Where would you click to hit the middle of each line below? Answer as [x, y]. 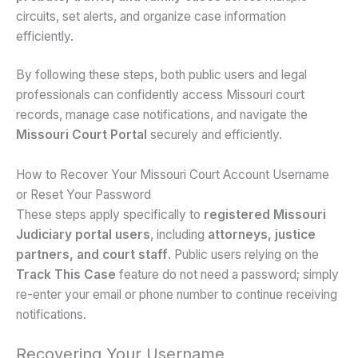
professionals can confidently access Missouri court [160, 94]
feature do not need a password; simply [227, 274]
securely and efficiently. [215, 134]
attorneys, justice [262, 234]
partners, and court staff [92, 254]
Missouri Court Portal [82, 134]
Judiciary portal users [83, 234]
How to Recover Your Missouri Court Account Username [173, 174]
